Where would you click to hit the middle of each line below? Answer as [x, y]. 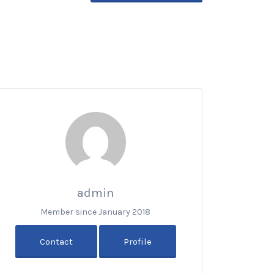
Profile [137, 241]
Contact [56, 241]
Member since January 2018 [95, 212]
